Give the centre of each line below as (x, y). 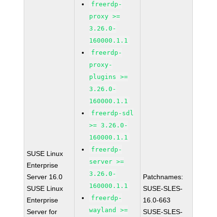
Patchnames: (163, 177)
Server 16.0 (45, 177)
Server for (42, 212)
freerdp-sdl (113, 113)
